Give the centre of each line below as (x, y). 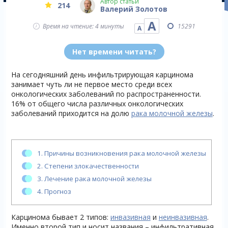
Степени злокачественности (91, 166)
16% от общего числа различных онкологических (97, 104)
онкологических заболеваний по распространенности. (106, 94)
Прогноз (57, 191)
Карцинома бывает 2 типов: (61, 217)
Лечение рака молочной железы (97, 179)
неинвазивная (183, 217)
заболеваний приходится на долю (71, 113)
